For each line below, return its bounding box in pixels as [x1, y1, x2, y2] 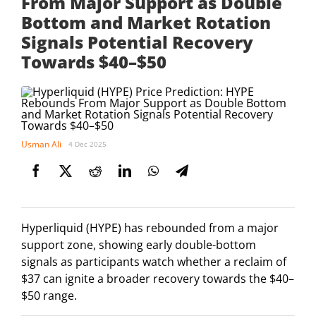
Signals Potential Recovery [21, 30, 253, 54]
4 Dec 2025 [68, 139, 107, 150]
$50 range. [21, 288, 77, 304]
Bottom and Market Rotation [21, 11, 271, 35]
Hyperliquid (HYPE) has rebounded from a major [21, 220, 279, 236]
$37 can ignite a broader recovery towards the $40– [21, 271, 294, 287]
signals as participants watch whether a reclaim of [21, 254, 286, 270]
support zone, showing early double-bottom [21, 237, 256, 253]
